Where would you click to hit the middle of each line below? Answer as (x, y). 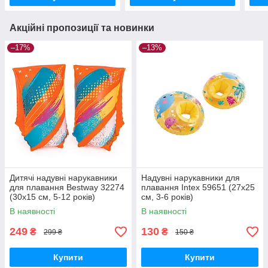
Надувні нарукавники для (191, 178)
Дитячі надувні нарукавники (63, 178)
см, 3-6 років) (167, 197)
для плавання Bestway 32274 (67, 188)
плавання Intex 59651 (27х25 (198, 188)
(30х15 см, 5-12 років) (52, 197)
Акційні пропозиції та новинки (82, 28)
